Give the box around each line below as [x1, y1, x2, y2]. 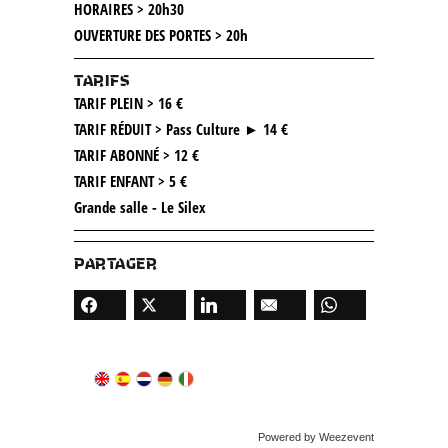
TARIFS [74, 67, 129, 90]
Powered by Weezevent [258, 430, 374, 443]
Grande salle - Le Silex [74, 196, 206, 217]
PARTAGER [74, 250, 157, 273]
